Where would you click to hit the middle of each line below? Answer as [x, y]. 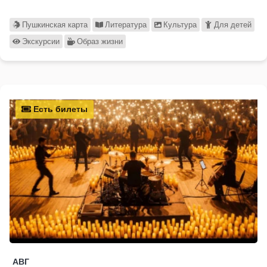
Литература [125, 25]
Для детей [233, 25]
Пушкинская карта [55, 25]
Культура [180, 25]
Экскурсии [41, 42]
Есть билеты [59, 109]
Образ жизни [100, 42]
